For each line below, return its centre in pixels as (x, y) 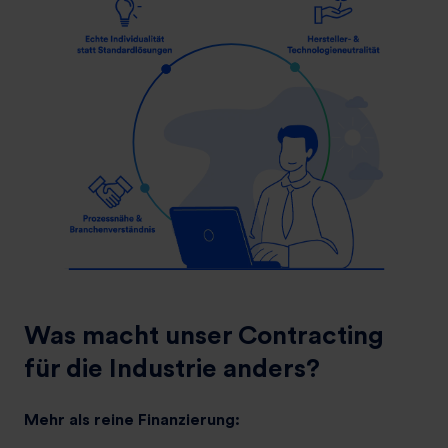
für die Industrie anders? (172, 368)
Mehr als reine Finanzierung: (132, 420)
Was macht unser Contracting (204, 335)
